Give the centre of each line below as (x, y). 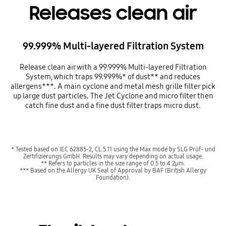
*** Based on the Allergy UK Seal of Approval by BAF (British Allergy (113, 170)
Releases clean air (113, 13)
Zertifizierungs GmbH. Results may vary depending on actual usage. (113, 156)
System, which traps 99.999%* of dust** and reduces (113, 76)
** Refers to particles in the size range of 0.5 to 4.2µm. (113, 163)
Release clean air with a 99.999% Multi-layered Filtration (113, 67)
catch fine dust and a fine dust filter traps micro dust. (113, 105)
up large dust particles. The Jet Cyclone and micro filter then (113, 96)
